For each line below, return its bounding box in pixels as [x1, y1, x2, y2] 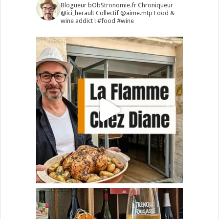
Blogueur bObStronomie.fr [60, 1, 138, 9]
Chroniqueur [137, 1, 173, 9]
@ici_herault [60, 9, 94, 17]
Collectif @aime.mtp [94, 9, 153, 17]
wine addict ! [60, 17, 96, 25]
